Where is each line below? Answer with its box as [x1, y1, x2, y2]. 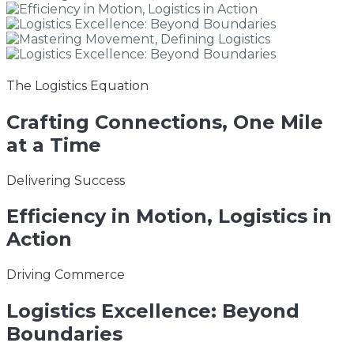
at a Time [6, 133, 101, 156]
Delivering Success [6, 172, 125, 188]
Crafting [6, 110, 89, 134]
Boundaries [6, 322, 122, 345]
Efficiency [6, 205, 106, 228]
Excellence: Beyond [96, 299, 299, 322]
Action [6, 228, 72, 251]
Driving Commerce [6, 267, 125, 283]
